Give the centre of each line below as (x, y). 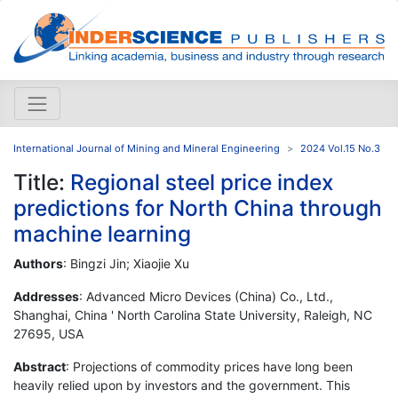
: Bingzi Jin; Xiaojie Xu (126, 263)
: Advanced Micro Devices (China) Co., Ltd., (206, 296)
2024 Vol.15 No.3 (340, 148)
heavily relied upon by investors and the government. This (182, 385)
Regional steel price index (202, 182)
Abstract (40, 366)
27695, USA (48, 333)
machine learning (102, 233)
